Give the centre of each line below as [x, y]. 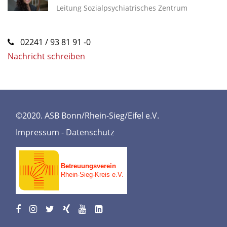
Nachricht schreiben [46, 56]
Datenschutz [90, 133]
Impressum [37, 133]
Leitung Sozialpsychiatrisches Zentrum [122, 8]
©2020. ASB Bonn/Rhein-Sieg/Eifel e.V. [87, 116]
